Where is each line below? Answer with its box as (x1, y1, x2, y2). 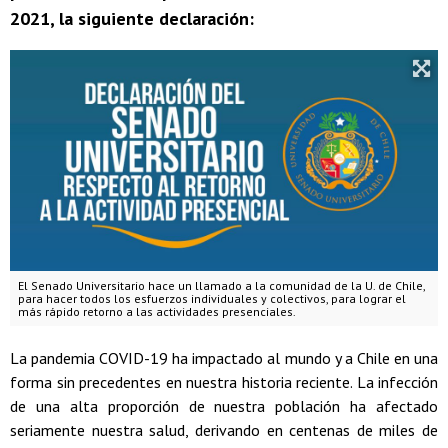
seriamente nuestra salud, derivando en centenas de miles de (10, 419, 438, 440)
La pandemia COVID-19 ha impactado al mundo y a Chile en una (10, 347, 438, 368)
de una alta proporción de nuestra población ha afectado (10, 395, 438, 416)
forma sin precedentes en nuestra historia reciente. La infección (10, 371, 438, 392)
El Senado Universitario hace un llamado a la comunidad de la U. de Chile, (18, 277, 426, 293)
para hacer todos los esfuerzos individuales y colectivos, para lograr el (18, 290, 406, 306)
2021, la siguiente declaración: (10, 7, 254, 31)
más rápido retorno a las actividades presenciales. (18, 303, 296, 319)
